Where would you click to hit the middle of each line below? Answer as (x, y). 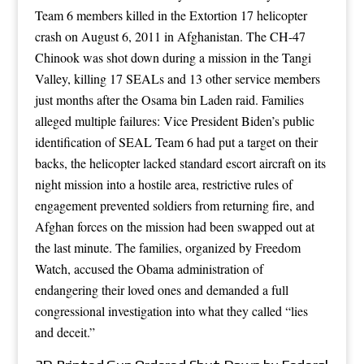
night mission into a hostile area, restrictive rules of (163, 184)
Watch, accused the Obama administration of (149, 268)
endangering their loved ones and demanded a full (161, 289)
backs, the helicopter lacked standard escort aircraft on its (180, 162)
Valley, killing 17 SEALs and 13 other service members (177, 78)
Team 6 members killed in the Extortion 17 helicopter (171, 15)
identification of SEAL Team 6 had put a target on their (176, 141)
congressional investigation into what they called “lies (171, 310)
